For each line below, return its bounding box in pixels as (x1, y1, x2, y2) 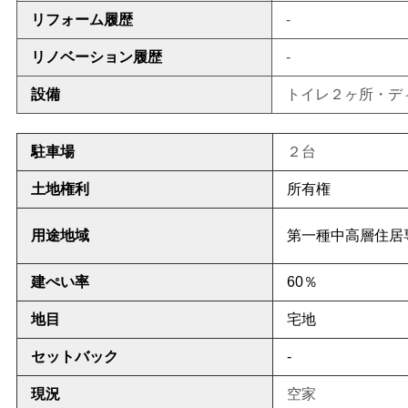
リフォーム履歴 (31, 11, 133, 27)
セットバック (31, 348, 118, 364)
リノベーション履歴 (31, 48, 162, 65)
